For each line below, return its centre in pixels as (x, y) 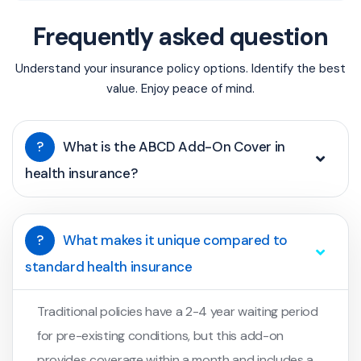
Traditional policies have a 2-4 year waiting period (178, 312)
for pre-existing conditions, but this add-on (160, 336)
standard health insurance (109, 267)
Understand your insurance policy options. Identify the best (180, 69)
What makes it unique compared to (176, 241)
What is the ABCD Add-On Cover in (174, 147)
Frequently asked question (180, 36)
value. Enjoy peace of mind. (180, 89)
